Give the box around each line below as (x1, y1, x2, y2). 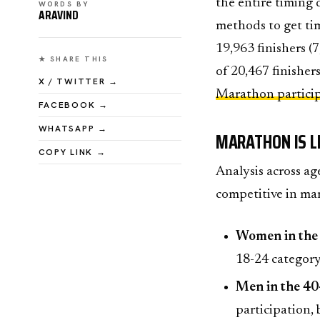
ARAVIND (38, 6, 79, 25)
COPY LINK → (38, 146, 106, 159)
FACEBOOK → (38, 99, 109, 111)
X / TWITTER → (38, 76, 119, 88)
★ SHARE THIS (38, 54, 109, 64)
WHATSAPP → (38, 123, 108, 135)
